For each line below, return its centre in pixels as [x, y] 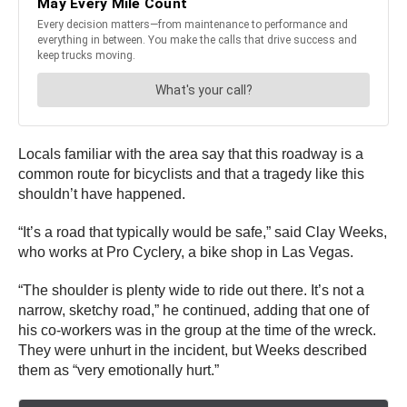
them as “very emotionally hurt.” [119, 371]
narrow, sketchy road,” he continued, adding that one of [194, 311]
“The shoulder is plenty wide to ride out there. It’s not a [191, 291]
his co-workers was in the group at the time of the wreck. [197, 331]
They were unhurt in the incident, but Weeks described [193, 351]
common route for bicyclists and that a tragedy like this [191, 174]
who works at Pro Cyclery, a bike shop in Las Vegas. [188, 253]
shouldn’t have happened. [104, 194]
